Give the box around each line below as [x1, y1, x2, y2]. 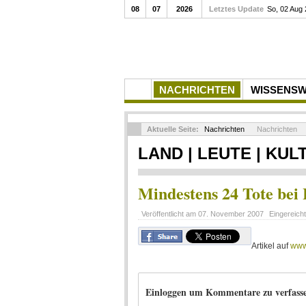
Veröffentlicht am [141, 210, 198, 218]
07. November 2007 [198, 210, 264, 218]
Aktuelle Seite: [147, 125, 201, 133]
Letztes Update [209, 5, 264, 13]
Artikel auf [251, 241, 290, 251]
